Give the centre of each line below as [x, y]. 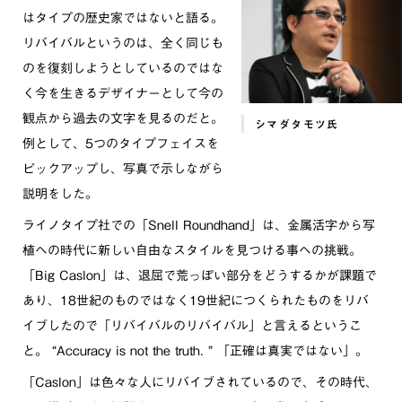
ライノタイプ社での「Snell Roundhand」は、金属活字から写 [199, 225]
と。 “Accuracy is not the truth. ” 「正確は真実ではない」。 [195, 351]
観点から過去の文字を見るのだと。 [123, 118]
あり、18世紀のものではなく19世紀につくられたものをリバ [196, 301]
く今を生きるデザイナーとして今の [123, 93]
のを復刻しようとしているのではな [123, 68]
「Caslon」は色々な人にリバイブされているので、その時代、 [200, 382]
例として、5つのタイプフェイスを [121, 144]
